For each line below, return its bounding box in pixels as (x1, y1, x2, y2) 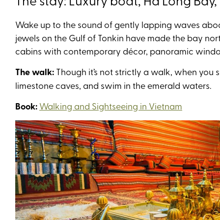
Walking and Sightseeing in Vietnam (39, 100, 182, 112)
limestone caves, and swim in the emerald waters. (15, 79, 211, 91)
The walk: (15, 65, 54, 78)
